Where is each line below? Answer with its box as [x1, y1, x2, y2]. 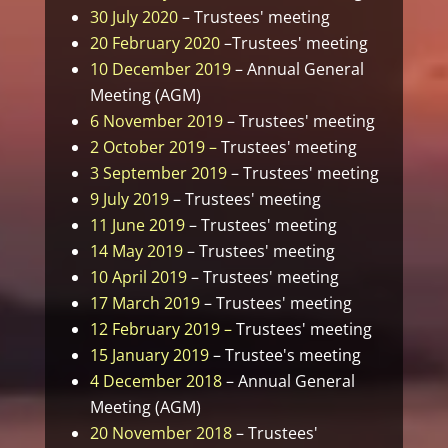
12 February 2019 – [89, 318, 236, 341]
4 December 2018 [89, 370, 222, 393]
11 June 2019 [89, 214, 185, 237]
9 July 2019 [89, 188, 169, 211]
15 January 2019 [89, 344, 213, 367]
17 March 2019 [89, 292, 200, 315]
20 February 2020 [89, 32, 220, 55]
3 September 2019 [89, 162, 227, 185]
